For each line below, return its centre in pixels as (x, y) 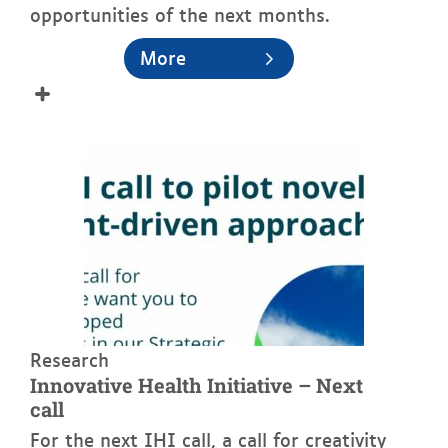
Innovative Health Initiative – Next (196, 385)
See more (56, 159)
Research (69, 359)
